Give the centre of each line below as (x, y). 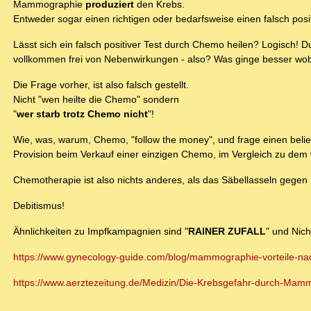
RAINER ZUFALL (227, 232)
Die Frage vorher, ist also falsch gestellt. (101, 85)
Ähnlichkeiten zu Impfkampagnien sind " (101, 232)
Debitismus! (39, 206)
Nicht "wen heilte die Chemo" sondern (96, 100)
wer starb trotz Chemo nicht (82, 114)
